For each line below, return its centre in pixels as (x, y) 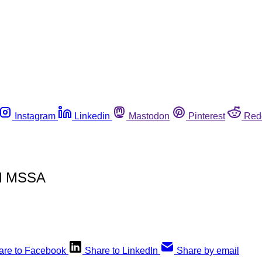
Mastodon (149, 116)
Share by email (208, 250)
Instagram (35, 116)
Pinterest (207, 116)
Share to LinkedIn (121, 250)
